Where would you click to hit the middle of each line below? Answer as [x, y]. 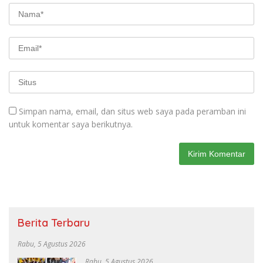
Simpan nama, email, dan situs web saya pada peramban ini [132, 111]
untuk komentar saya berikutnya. [71, 124]
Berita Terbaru [54, 222]
